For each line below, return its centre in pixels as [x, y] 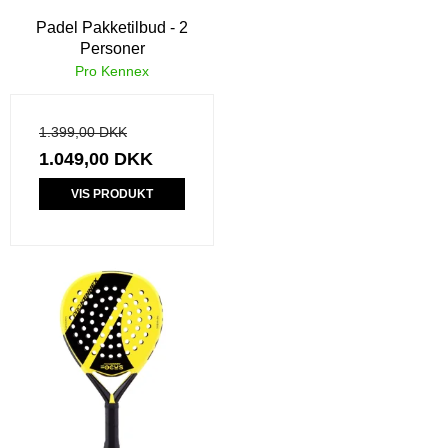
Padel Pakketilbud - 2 [112, 27]
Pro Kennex [112, 70]
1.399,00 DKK [83, 131]
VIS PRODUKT [112, 193]
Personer [112, 48]
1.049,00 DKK [96, 158]
